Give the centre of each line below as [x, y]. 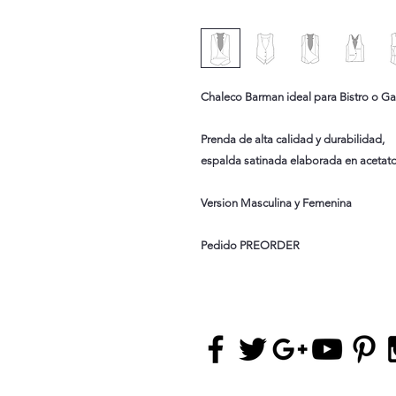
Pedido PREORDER [250, 245]
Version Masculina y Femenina [276, 202]
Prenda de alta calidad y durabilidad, [293, 139]
